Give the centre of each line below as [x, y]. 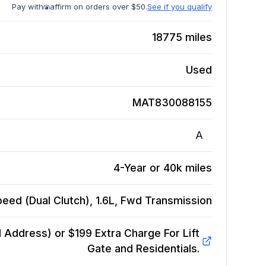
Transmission [179, 201]
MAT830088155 [172, 103]
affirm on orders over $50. [99, 7]
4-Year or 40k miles [163, 168]
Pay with [28, 7]
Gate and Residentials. [143, 249]
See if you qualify [180, 7]
